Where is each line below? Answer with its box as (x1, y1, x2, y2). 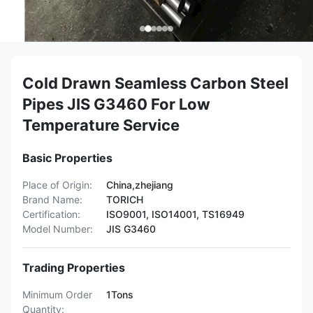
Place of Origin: (22, 179, 92, 191)
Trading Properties (22, 261, 125, 275)
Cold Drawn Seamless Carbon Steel (22, 74, 289, 92)
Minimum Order (22, 289, 92, 300)
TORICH (106, 194, 143, 205)
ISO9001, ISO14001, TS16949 (106, 208, 245, 220)
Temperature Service (22, 116, 180, 134)
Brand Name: (22, 194, 82, 205)
